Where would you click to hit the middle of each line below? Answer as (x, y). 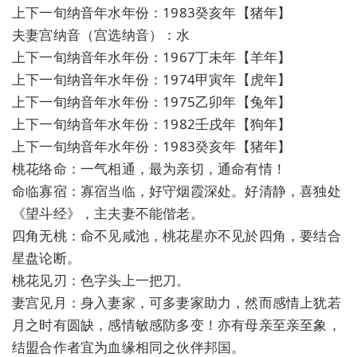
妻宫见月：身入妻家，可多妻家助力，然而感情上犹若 (177, 302)
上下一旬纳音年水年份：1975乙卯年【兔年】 (152, 101)
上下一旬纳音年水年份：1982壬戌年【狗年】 (152, 124)
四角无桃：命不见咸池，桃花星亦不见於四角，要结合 (177, 235)
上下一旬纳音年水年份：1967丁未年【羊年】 (152, 57)
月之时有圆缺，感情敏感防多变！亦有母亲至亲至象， (177, 324)
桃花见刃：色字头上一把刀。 (101, 280)
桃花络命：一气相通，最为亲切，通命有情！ (149, 168)
